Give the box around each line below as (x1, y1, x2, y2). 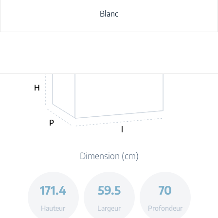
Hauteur (41, 203, 65, 212)
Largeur (97, 203, 121, 212)
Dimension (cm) (79, 150, 139, 161)
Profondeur (147, 203, 182, 212)
